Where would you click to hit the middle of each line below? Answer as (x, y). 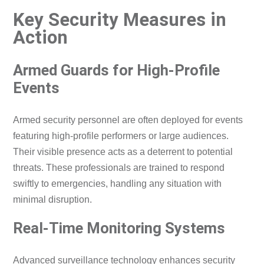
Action (41, 37)
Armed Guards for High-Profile (117, 70)
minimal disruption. (53, 200)
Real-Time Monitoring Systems (119, 228)
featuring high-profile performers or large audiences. (121, 136)
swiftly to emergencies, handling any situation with (118, 184)
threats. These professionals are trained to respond (119, 168)
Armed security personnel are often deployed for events (128, 120)
